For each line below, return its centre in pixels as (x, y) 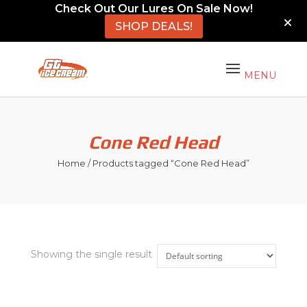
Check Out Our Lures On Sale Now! (153, 9)
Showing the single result (91, 254)
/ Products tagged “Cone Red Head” (167, 163)
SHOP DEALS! (153, 26)
